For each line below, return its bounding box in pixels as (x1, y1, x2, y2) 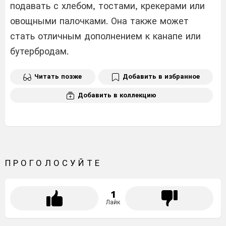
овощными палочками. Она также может (10, 15, 189, 26)
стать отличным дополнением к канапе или (10, 30, 201, 41)
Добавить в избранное (122, 72, 200, 80)
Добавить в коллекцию (78, 91, 156, 99)
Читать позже (34, 72, 82, 80)
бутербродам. (10, 45, 69, 56)
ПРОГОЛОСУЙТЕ (5, 158, 102, 168)
